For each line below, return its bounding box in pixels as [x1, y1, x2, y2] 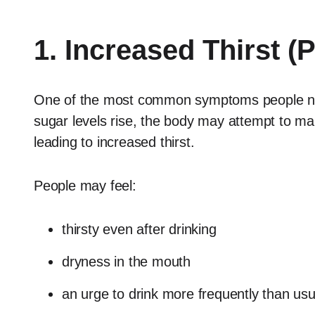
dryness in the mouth [62, 254, 191, 269]
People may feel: [34, 178, 136, 193]
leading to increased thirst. [34, 134, 195, 150]
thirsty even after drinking [62, 221, 217, 237]
